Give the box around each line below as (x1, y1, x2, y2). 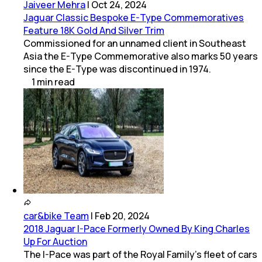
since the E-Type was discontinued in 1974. (23, 63, 211, 76)
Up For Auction (23, 235, 87, 249)
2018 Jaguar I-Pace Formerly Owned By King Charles (23, 222, 250, 236)
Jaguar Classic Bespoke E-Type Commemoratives (23, 11, 244, 25)
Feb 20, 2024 (95, 209, 150, 223)
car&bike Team (23, 209, 89, 223)
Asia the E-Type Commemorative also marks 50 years (23, 50, 258, 63)
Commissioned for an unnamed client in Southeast (23, 37, 246, 50)
